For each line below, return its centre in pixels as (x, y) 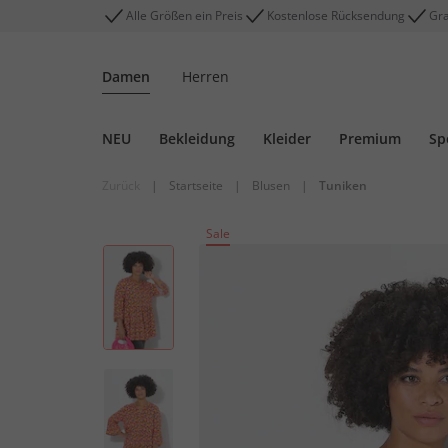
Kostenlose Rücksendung (336, 15)
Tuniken (343, 185)
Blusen (271, 185)
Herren (205, 76)
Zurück (121, 185)
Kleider (287, 138)
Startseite (196, 185)
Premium (370, 138)
